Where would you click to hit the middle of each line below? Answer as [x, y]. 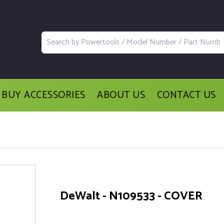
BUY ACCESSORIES [43, 95]
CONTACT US [186, 95]
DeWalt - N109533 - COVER [131, 196]
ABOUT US [121, 95]
